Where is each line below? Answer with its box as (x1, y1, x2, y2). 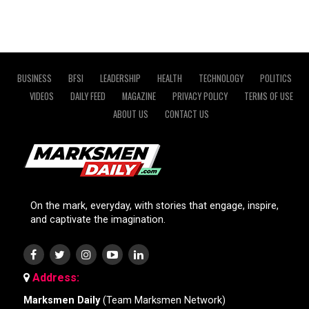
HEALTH (157, 72, 182, 86)
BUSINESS (17, 72, 52, 86)
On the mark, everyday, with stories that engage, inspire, (30, 200, 279, 212)
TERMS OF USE (243, 90, 293, 103)
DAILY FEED (70, 90, 106, 103)
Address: (29, 271, 79, 285)
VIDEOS (29, 90, 54, 103)
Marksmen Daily (23, 295, 100, 307)
